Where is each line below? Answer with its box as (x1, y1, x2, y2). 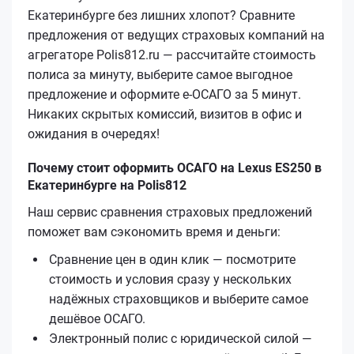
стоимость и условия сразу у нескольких (49, 271, 292, 287)
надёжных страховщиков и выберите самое (49, 291, 308, 307)
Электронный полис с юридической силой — (49, 330, 312, 346)
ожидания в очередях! (28, 126, 160, 141)
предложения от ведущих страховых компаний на (28, 27, 325, 43)
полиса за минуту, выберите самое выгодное (28, 66, 292, 82)
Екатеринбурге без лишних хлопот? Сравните (28, 7, 295, 23)
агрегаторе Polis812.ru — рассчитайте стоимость (28, 47, 316, 62)
